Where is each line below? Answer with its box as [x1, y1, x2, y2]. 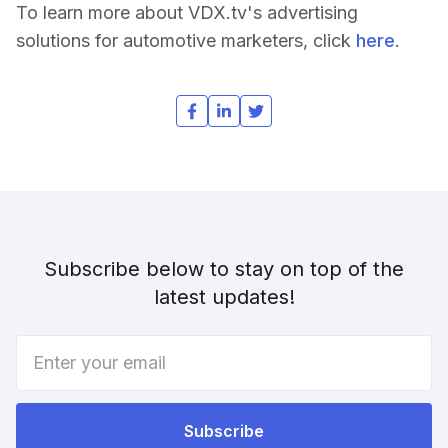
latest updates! [153, 285, 295, 309]
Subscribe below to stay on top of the [44, 257, 404, 281]
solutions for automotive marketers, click [16, 30, 356, 51]
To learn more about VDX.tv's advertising [16, 2, 358, 23]
